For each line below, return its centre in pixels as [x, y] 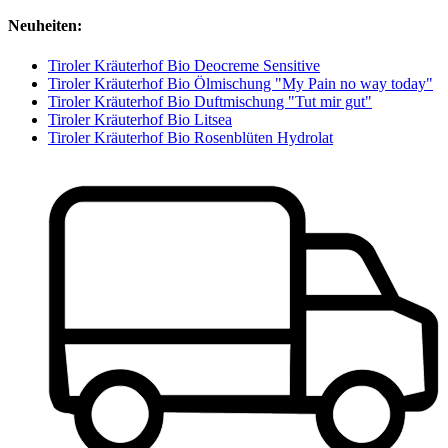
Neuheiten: [45, 26]
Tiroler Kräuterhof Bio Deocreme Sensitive [184, 65]
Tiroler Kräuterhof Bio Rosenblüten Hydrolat [190, 137]
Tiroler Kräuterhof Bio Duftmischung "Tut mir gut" [210, 101]
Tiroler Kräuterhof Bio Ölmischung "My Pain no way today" [240, 83]
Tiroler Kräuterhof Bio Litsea [140, 119]
